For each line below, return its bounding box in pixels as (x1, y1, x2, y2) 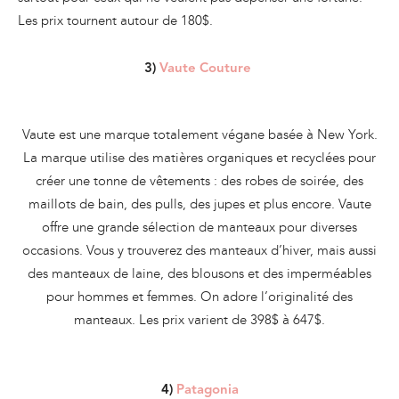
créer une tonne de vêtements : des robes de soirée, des (36, 173, 363, 190)
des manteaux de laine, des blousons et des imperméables (28, 265, 371, 282)
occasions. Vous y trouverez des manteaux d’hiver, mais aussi (22, 242, 377, 259)
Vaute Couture (159, 62, 255, 77)
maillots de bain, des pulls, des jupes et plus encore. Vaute (28, 196, 371, 213)
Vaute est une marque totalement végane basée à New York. (21, 126, 378, 143)
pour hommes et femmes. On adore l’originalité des (46, 289, 353, 305)
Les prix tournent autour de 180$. (18, 12, 213, 29)
